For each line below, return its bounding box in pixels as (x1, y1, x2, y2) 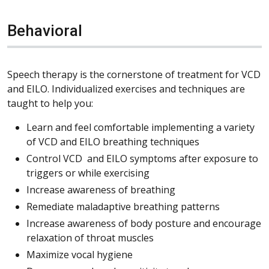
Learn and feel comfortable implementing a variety (26, 120, 255, 134)
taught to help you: (7, 96, 93, 110)
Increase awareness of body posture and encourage (26, 216, 261, 230)
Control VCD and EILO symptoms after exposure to (26, 151, 258, 165)
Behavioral (7, 21, 82, 40)
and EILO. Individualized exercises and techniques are (7, 82, 245, 95)
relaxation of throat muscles (26, 231, 154, 244)
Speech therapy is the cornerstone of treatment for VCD (7, 67, 261, 81)
